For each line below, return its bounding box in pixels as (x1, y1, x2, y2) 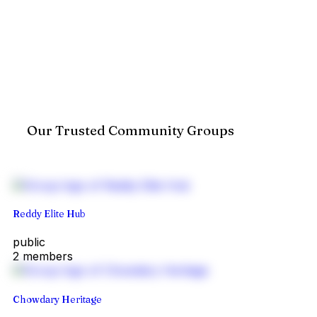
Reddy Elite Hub (13, 208, 85, 220)
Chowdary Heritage (13, 293, 102, 305)
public (13, 235, 45, 250)
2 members (13, 249, 73, 264)
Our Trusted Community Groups (27, 122, 235, 139)
